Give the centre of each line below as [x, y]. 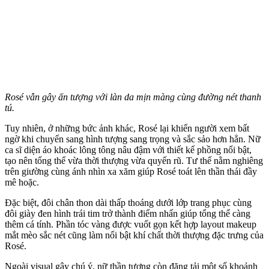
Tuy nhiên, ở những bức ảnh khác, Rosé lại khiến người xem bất [127, 128]
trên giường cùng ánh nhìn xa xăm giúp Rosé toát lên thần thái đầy [131, 171]
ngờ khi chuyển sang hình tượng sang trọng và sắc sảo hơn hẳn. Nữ [133, 139]
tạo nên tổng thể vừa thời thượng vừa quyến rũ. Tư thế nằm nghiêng [134, 160]
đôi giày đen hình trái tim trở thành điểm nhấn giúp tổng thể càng [128, 213]
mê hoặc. [22, 182]
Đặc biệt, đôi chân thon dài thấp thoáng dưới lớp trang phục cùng [128, 202]
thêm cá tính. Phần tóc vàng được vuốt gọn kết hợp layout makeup [131, 224]
